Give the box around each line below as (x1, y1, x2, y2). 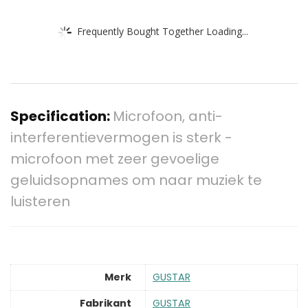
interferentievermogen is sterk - (10, 128, 232, 148)
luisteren (10, 192, 70, 212)
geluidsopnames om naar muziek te (10, 170, 262, 190)
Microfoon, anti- (113, 107, 223, 126)
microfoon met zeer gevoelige (10, 149, 219, 169)
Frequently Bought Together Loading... (77, 24, 248, 38)
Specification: (10, 107, 113, 126)
